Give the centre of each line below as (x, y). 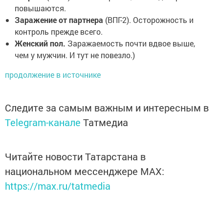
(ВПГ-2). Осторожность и (149, 20)
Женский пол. (41, 43)
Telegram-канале (43, 122)
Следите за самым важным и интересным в (107, 107)
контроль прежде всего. (59, 31)
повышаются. (40, 8)
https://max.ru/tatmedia (58, 186)
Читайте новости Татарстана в (75, 156)
